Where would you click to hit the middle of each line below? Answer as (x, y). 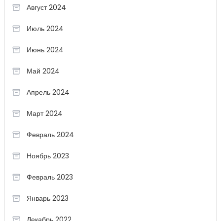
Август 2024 (46, 7)
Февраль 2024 (50, 134)
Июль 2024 (45, 28)
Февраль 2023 (50, 177)
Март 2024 (44, 113)
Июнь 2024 (45, 50)
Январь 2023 (47, 198)
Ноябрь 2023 (48, 156)
